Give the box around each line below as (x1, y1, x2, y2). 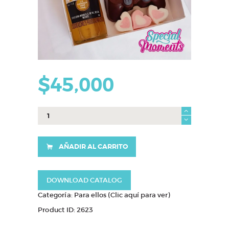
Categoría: (38, 190, 75, 199)
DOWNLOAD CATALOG (46, 175, 122, 185)
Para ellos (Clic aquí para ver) (74, 190, 170, 199)
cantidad (38, 126, 69, 135)
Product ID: (38, 205, 77, 215)
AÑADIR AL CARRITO (58, 142, 128, 151)
